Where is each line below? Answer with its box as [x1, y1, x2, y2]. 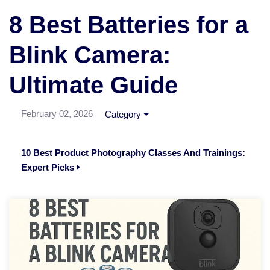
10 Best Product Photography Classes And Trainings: [21, 148, 245, 159]
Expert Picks [21, 162, 77, 173]
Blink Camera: [9, 42, 171, 69]
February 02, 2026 [21, 108, 93, 119]
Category [105, 109, 143, 120]
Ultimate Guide [9, 72, 178, 99]
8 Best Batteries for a [9, 11, 248, 39]
